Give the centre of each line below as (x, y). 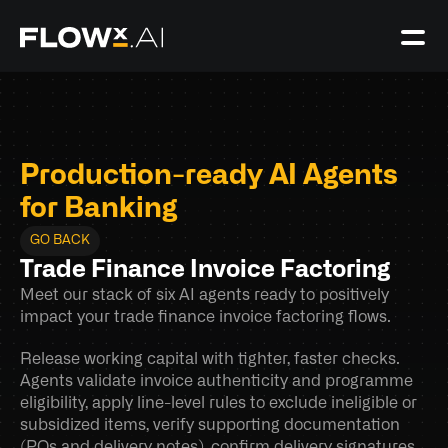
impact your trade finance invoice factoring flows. (205, 317)
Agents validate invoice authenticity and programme (216, 381)
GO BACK (60, 240)
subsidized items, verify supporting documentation (210, 425)
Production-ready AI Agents (209, 176)
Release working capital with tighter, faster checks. (210, 359)
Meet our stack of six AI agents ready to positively (204, 295)
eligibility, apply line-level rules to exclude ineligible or (218, 403)
